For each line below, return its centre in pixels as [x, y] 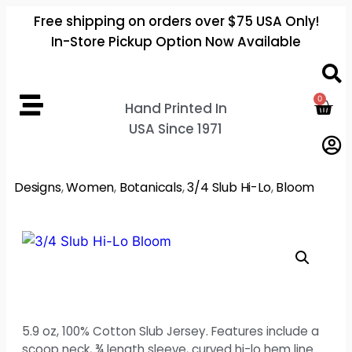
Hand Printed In [176, 108]
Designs [38, 187]
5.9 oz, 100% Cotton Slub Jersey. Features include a [170, 331]
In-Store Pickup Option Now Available [176, 42]
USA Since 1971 [176, 128]
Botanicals [150, 187]
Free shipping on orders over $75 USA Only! [176, 21]
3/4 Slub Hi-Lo [229, 187]
